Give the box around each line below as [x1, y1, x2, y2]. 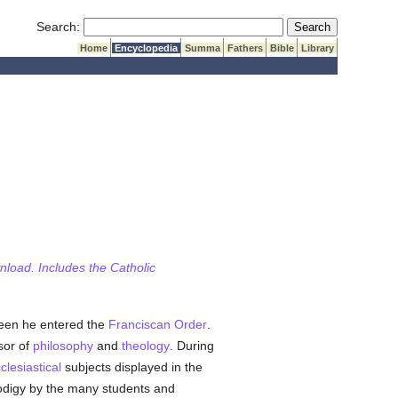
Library [298, 43, 338, 53]
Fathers [225, 43, 267, 53]
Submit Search [286, 19, 370, 33]
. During [169, 338, 214, 353]
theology [121, 338, 170, 353]
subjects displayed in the [60, 360, 203, 374]
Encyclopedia [112, 43, 181, 53]
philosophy [32, 338, 93, 353]
